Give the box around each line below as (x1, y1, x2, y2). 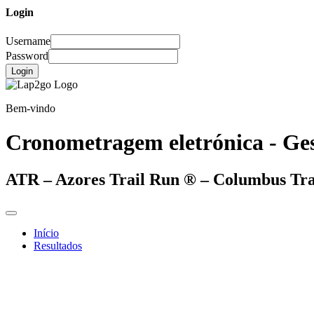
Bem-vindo (6, 102, 55, 114)
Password (6, 49, 48, 62)
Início (34, 227, 59, 240)
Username (6, 34, 50, 47)
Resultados (34, 240, 82, 252)
